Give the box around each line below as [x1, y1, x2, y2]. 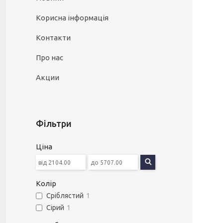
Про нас [36, 53, 63, 62]
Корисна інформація [36, 13, 109, 22]
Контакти [36, 33, 71, 42]
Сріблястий [46, 192, 84, 200]
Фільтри [36, 118, 72, 128]
